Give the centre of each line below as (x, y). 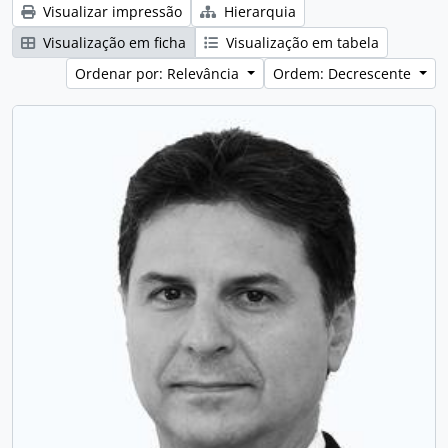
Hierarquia (258, 11)
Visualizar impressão (110, 11)
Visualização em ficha (112, 42)
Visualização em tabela (300, 42)
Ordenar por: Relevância (159, 73)
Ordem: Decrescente (344, 73)
